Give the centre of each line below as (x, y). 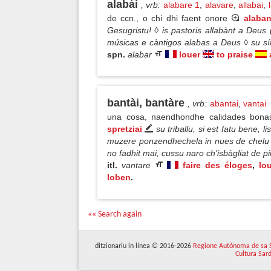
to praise (235, 54)
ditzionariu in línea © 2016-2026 (144, 246)
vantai (255, 103)
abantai (224, 103)
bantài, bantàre (146, 103)
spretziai (125, 129)
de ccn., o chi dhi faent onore (169, 18)
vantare (138, 165)
